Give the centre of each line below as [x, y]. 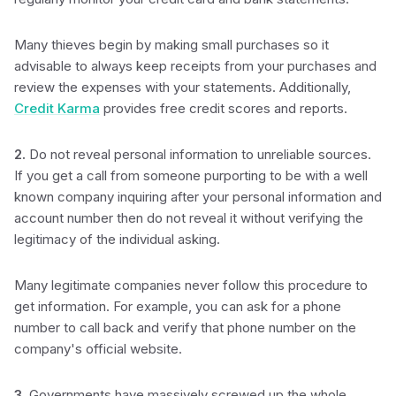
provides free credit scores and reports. [224, 108]
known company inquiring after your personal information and [198, 197]
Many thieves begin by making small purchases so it [171, 45]
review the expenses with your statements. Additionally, [183, 87]
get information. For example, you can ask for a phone [178, 306]
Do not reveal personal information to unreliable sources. [198, 154]
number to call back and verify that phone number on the [185, 327]
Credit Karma [57, 108]
